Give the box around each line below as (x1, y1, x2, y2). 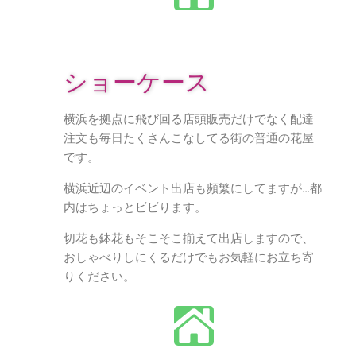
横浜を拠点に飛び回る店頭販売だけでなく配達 (64, 112, 314, 126)
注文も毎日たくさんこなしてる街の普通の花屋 (64, 131, 314, 145)
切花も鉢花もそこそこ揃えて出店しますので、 (64, 231, 314, 246)
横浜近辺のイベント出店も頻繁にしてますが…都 (64, 181, 322, 195)
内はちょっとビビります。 (64, 200, 207, 215)
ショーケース (64, 68, 210, 96)
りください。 (64, 269, 135, 284)
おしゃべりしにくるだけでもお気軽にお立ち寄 (64, 250, 314, 265)
